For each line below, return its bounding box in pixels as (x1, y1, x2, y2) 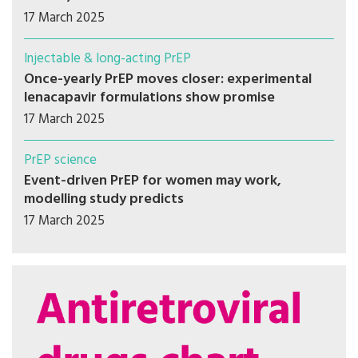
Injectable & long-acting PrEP (24, 48, 191, 70)
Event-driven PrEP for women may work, (24, 169, 281, 193)
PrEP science (24, 149, 97, 172)
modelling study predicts (24, 188, 184, 212)
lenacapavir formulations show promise (24, 86, 275, 110)
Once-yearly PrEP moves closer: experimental (24, 68, 312, 92)
